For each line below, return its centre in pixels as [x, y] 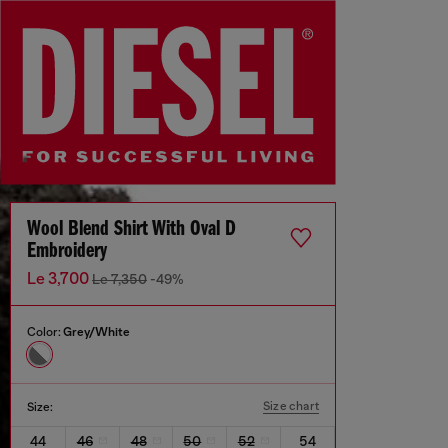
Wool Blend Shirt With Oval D [131, 230]
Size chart [291, 406]
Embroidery [67, 252]
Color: [45, 332]
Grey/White [96, 332]
